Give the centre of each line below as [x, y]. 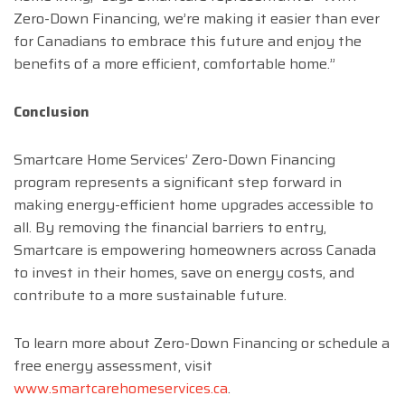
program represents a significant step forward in [178, 183]
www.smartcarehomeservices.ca [121, 389]
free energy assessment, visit [113, 366]
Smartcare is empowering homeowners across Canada [195, 250]
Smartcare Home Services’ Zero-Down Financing [174, 160]
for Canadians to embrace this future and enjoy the [188, 42]
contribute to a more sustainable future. [150, 296]
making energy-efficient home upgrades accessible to [193, 205]
